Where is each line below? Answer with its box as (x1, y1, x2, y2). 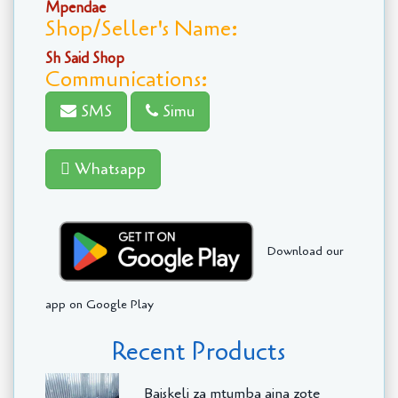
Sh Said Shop (45, 48, 124, 69)
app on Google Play (45, 296, 154, 314)
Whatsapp (70, 158, 146, 180)
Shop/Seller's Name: (45, 14, 238, 44)
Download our (267, 242, 344, 259)
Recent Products (112, 335, 286, 370)
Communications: (45, 65, 208, 95)
